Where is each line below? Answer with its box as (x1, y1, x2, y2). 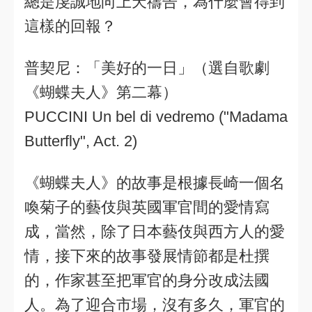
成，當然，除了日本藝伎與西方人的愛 (24, 223, 285, 240)
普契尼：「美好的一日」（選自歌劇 (24, 59, 270, 77)
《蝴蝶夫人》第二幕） (24, 84, 178, 101)
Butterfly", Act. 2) (24, 132, 137, 150)
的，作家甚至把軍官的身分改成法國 (24, 272, 270, 289)
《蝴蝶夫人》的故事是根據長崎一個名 (24, 174, 285, 192)
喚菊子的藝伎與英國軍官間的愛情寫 (24, 198, 270, 216)
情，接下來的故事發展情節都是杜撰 (24, 247, 270, 265)
